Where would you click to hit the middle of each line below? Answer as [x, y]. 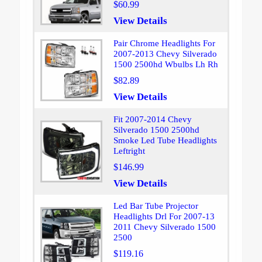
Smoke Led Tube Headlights [165, 141]
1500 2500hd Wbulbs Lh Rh [166, 65]
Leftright [129, 151]
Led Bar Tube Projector [156, 206]
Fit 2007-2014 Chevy [152, 120]
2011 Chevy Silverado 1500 [164, 227]
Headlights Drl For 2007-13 [164, 217]
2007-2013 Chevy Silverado [165, 54]
